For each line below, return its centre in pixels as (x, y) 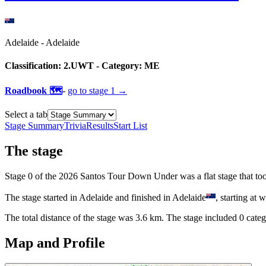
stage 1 (102, 91)
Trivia (75, 126)
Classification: (34, 66)
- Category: (118, 66)
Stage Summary (34, 126)
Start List (130, 126)
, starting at (237, 198)
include (217, 218)
